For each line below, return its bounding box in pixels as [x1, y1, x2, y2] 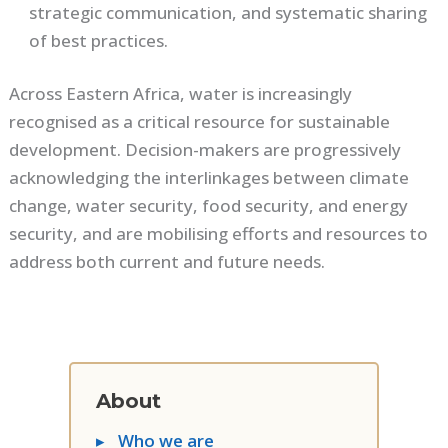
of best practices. [29, 28, 169, 52]
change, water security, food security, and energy [9, 194, 409, 218]
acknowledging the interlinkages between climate [9, 166, 410, 190]
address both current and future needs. [9, 250, 326, 274]
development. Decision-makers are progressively [9, 138, 402, 162]
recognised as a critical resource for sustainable [9, 110, 391, 134]
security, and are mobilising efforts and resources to [9, 222, 429, 246]
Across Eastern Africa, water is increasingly [9, 82, 353, 106]
